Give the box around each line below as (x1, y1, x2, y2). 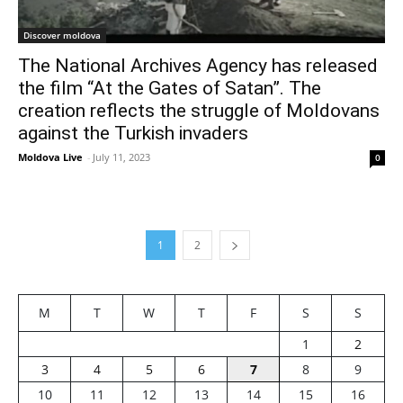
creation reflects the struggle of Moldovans (18, 99, 380, 121)
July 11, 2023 (93, 149, 150, 164)
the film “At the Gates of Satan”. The (18, 76, 321, 99)
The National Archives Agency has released (18, 54, 378, 76)
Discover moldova (23, 28, 101, 41)
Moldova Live (18, 149, 83, 164)
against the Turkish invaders (18, 121, 248, 144)
